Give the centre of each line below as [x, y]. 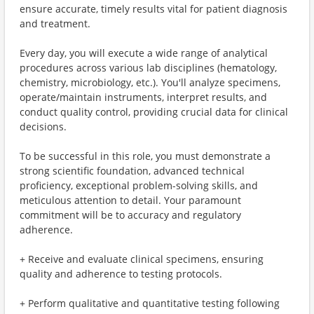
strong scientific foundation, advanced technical [132, 171]
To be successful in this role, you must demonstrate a [145, 156]
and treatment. [55, 23]
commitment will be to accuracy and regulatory [130, 215]
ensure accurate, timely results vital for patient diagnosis [153, 9]
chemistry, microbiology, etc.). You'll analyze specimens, [150, 82]
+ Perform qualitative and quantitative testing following [150, 303]
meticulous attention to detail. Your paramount [130, 200]
